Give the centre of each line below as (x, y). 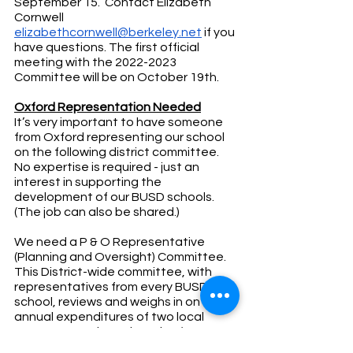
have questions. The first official (108, 47)
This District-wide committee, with (114, 271)
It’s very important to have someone (120, 122)
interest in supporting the (89, 182)
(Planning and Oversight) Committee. (121, 256)
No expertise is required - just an (108, 167)
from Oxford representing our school (121, 137)
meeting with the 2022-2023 (97, 62)
